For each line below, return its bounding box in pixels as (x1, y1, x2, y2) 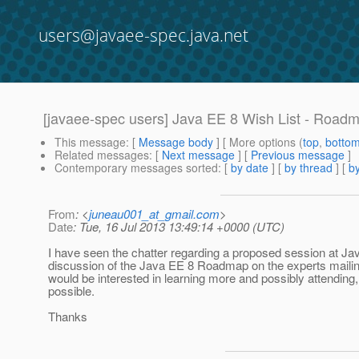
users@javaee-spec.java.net (38, 24, 248, 46)
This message (54, 134, 126, 151)
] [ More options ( (213, 134, 303, 151)
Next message (162, 147, 235, 163)
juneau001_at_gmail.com (89, 205, 220, 223)
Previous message (251, 147, 345, 163)
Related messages (54, 147, 149, 163)
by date (231, 159, 268, 176)
